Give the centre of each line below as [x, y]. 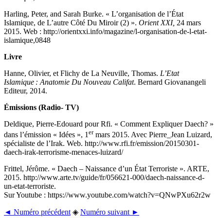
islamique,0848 [27, 40]
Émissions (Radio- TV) [41, 107]
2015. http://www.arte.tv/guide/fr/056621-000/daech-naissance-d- [104, 178]
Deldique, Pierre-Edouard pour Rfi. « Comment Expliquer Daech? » [109, 124]
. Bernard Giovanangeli [170, 82]
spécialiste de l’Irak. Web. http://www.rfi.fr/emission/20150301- [101, 144]
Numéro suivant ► [110, 212]
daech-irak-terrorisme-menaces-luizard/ [64, 152]
